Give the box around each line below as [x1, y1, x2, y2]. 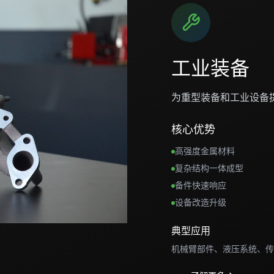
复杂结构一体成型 [175, 162, 243, 174]
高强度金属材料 [175, 145, 235, 157]
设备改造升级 [175, 196, 226, 208]
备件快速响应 [175, 179, 226, 191]
